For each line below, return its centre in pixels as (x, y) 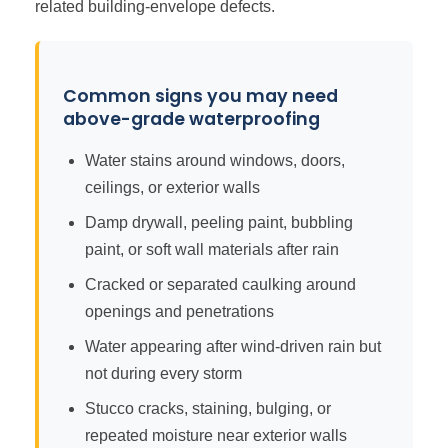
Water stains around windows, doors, (215, 161)
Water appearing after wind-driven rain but (233, 347)
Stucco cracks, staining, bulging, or (208, 409)
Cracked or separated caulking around (220, 285)
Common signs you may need (200, 96)
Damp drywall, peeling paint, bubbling (219, 223)
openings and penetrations (179, 312)
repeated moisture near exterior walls (216, 436)
